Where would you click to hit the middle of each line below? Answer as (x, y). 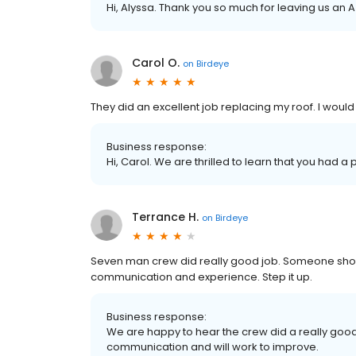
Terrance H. (165, 217)
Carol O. (156, 63)
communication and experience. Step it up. (201, 277)
